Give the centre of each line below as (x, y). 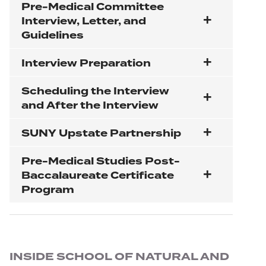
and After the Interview (90, 106)
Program (48, 190)
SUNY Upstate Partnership (101, 134)
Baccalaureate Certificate (98, 176)
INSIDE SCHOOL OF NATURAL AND (119, 257)
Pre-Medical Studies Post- (101, 161)
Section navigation (44, 240)
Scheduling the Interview (95, 91)
